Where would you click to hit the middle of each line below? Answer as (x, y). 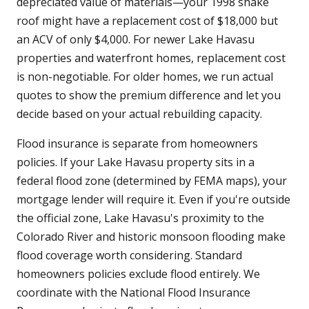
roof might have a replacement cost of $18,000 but (147, 21)
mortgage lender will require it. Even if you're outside (153, 200)
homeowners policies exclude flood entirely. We (138, 274)
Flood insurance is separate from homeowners (137, 144)
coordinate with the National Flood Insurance (133, 293)
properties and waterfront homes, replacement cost (151, 58)
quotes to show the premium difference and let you (149, 96)
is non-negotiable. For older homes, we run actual (145, 77)
